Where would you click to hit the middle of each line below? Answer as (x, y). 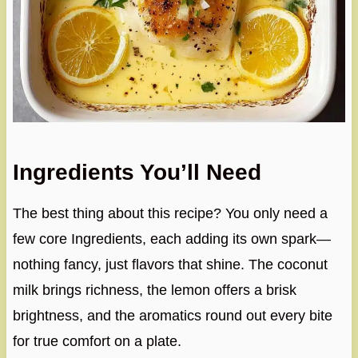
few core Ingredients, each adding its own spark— (171, 239)
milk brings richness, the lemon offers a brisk (154, 290)
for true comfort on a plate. (97, 341)
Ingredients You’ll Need (137, 172)
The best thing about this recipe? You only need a (170, 213)
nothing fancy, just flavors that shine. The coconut (170, 264)
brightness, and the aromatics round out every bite (172, 315)
